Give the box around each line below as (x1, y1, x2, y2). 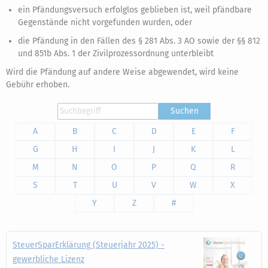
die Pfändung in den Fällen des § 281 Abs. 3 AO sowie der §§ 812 (18, 36, 260, 46)
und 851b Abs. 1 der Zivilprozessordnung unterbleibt (18, 48, 214, 59)
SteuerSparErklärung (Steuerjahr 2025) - (13, 240, 165, 250)
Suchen (170, 106, 199, 116)
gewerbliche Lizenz (13, 254, 84, 264)
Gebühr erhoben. (6, 80, 69, 90)
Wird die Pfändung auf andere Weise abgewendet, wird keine (6, 67, 239, 77)
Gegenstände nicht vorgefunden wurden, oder (18, 17, 192, 28)
